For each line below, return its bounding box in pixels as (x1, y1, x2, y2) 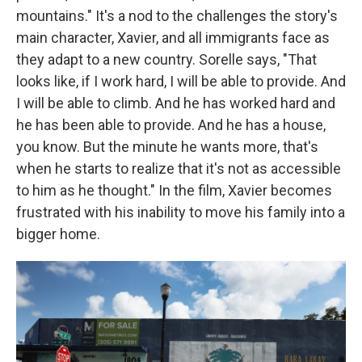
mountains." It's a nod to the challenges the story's (16, 7, 338, 25)
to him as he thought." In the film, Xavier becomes (16, 182, 332, 200)
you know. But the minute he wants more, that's (16, 138, 318, 156)
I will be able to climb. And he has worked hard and (16, 95, 335, 112)
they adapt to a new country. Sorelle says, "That (16, 51, 317, 69)
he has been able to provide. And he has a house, (16, 116, 326, 134)
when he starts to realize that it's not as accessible (16, 160, 341, 178)
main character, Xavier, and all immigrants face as (16, 29, 330, 47)
